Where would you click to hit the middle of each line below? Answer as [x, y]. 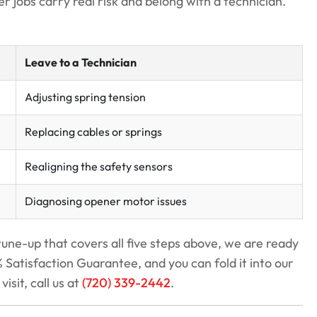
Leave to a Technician [81, 63]
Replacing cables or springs [93, 132]
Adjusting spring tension [85, 98]
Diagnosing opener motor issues [106, 202]
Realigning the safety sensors [99, 167]
